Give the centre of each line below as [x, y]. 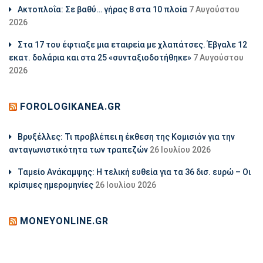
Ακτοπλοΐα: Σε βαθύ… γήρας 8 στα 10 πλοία [102, 9]
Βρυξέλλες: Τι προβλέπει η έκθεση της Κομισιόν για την [126, 136]
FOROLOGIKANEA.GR [70, 106]
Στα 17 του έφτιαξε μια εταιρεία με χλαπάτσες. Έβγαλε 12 [132, 44]
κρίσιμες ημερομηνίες [51, 185]
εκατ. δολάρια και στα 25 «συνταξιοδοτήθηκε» [100, 57]
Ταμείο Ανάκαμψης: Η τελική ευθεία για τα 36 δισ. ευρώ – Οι [134, 172]
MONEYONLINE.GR [64, 221]
